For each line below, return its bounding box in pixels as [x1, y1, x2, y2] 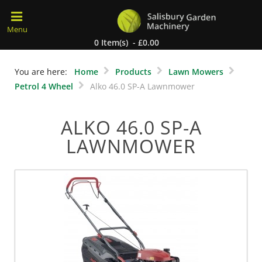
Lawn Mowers [168, 65, 223, 77]
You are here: [15, 65, 72, 77]
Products [115, 65, 151, 77]
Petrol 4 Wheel [15, 80, 73, 92]
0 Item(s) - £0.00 [94, 37, 159, 49]
